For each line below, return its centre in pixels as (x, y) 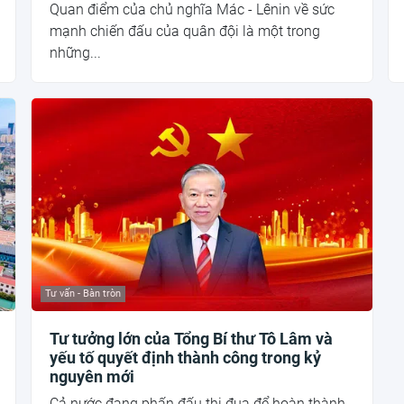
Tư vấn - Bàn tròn (83, 293)
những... (76, 53)
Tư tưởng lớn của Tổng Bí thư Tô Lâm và (192, 338)
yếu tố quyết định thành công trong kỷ (186, 357)
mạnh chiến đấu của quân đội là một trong (185, 32)
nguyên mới (92, 376)
